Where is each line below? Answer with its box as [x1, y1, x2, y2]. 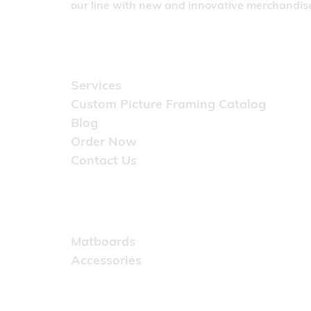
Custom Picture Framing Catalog [71, 99, 266, 112]
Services [71, 80, 121, 93]
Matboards [71, 236, 135, 249]
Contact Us [71, 155, 137, 168]
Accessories [71, 255, 142, 268]
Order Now [71, 136, 137, 149]
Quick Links [71, 46, 158, 66]
